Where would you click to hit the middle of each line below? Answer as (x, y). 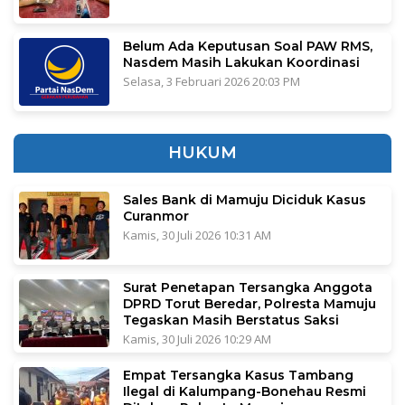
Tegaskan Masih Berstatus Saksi (231, 320)
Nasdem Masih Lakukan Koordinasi (241, 63)
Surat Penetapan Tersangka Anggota (248, 288)
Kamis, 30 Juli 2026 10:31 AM (197, 235)
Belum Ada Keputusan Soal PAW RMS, (248, 47)
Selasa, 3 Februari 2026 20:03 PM (212, 82)
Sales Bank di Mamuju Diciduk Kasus (245, 200)
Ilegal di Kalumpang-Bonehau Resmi (245, 392)
